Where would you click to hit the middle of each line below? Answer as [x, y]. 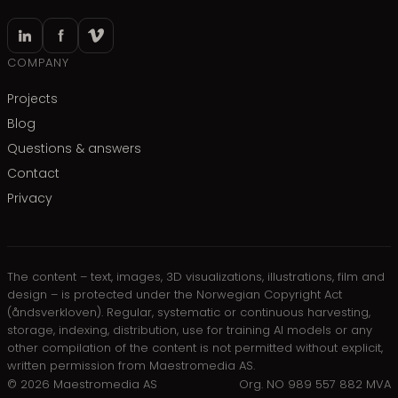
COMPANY [39, 62]
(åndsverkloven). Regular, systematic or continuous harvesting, [189, 312]
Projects [32, 98]
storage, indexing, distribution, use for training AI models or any [190, 330]
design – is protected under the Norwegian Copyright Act [175, 294]
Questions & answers [74, 148]
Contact [33, 173]
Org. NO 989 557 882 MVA [315, 384]
